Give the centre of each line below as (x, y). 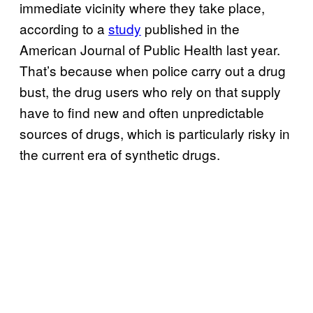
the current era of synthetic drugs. (122, 154)
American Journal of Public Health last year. (150, 49)
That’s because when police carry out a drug (153, 70)
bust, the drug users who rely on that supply (150, 91)
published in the (190, 28)
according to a (64, 28)
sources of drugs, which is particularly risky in (155, 133)
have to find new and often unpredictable (142, 112)
